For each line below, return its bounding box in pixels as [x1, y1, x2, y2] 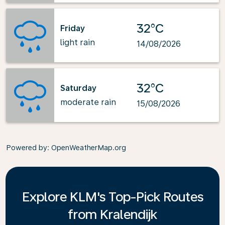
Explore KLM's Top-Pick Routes [22, 189, 203, 204]
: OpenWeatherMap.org [47, 144, 126, 152]
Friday [60, 23, 85, 33]
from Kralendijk [68, 206, 157, 222]
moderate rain [60, 97, 116, 107]
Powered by [6, 144, 47, 152]
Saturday [60, 83, 96, 93]
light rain [60, 37, 95, 47]
